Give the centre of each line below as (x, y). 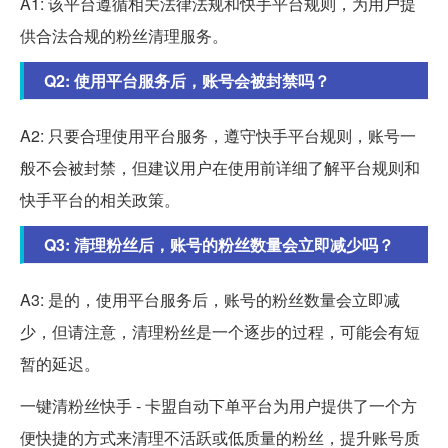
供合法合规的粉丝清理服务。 (124, 35)
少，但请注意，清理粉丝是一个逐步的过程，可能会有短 (220, 331)
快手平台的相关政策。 (100, 199)
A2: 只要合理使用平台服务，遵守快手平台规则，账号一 (218, 135)
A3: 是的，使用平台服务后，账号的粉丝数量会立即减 (210, 299)
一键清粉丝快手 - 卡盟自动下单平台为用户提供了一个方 (218, 405)
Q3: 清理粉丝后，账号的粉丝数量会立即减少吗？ (219, 244)
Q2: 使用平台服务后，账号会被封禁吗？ (187, 80)
